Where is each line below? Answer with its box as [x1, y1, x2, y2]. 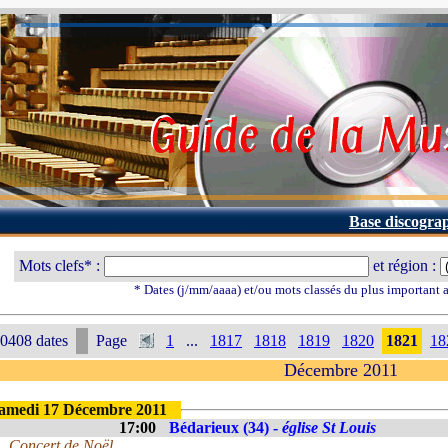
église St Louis [282, 419, 376, 436]
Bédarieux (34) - [169, 419, 282, 436]
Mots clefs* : [19, 257, 104, 274]
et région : [369, 257, 440, 274]
